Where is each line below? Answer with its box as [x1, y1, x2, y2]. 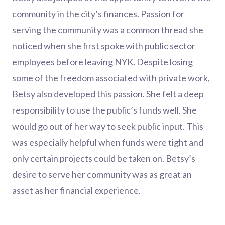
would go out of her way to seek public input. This [12, 121, 203, 132]
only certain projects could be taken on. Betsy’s [12, 153, 195, 164]
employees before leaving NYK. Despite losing [12, 56, 193, 67]
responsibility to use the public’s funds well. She [12, 104, 197, 116]
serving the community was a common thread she [12, 24, 203, 35]
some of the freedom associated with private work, [12, 72, 210, 83]
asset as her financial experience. [12, 185, 141, 196]
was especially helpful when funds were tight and [12, 137, 203, 148]
